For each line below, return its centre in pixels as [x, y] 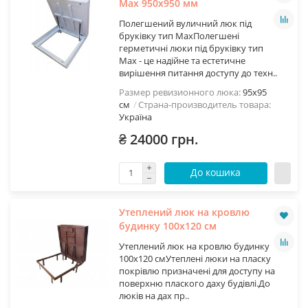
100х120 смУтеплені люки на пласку [195, 258]
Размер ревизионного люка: [180, 92]
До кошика [216, 172]
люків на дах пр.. [154, 295]
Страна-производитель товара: [204, 104]
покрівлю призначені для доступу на [197, 271]
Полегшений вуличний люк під [185, 23]
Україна [135, 117]
